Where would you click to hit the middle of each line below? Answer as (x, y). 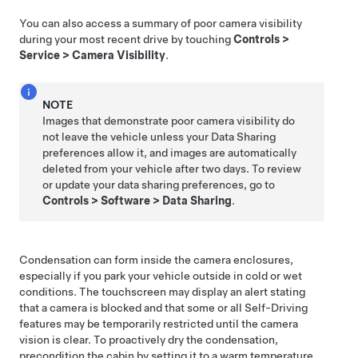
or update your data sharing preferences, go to (159, 185)
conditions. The (60, 292)
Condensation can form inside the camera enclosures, (156, 260)
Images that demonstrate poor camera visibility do (169, 121)
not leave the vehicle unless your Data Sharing (159, 137)
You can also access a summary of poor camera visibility (161, 23)
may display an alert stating (236, 292)
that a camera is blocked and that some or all (132, 308)
